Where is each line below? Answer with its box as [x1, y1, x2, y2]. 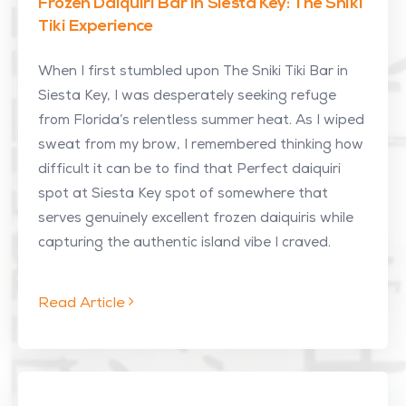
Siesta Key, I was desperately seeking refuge [38, 90, 336, 103]
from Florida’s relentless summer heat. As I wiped [38, 114, 364, 128]
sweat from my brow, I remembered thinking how [38, 139, 363, 152]
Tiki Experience [38, 18, 153, 35]
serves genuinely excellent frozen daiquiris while [38, 212, 353, 226]
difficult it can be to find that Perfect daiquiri [38, 163, 341, 177]
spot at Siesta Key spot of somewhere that [38, 188, 328, 201]
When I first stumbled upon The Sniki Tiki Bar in [38, 65, 348, 79]
